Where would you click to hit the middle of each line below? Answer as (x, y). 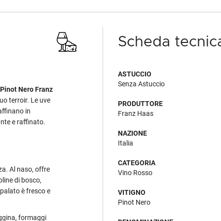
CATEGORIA (137, 163)
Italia (126, 143)
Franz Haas (136, 113)
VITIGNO (132, 192)
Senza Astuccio (141, 84)
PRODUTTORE (140, 104)
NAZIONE (132, 133)
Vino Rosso (135, 173)
